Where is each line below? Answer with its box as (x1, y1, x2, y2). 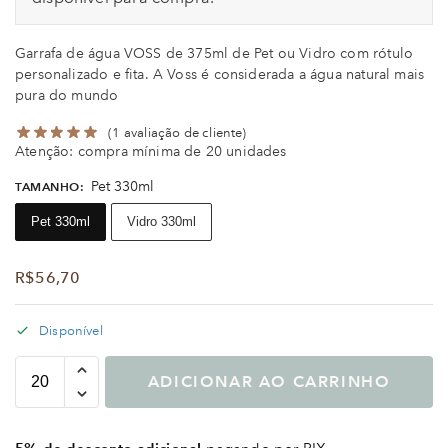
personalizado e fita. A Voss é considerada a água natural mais (15, 66, 425, 84)
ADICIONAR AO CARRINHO (147, 371, 391, 391)
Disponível (39, 323, 103, 339)
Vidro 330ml (127, 213, 196, 229)
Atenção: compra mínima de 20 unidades (15, 143, 287, 161)
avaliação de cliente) (120, 125, 247, 141)
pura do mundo (15, 87, 119, 105)
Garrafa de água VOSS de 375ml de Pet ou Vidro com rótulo (15, 45, 414, 63)
